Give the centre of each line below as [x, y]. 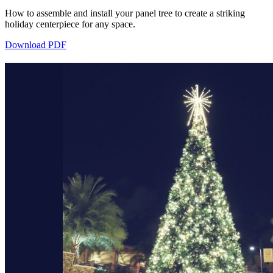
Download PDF [36, 45]
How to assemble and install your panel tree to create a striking [125, 13]
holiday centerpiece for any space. [70, 24]
